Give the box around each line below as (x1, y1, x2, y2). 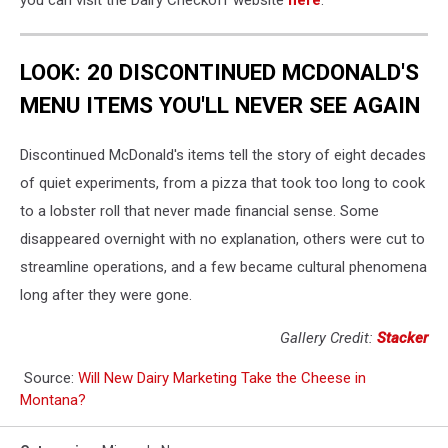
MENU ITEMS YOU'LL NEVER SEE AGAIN (20, 91, 420, 118)
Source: (20, 368, 78, 387)
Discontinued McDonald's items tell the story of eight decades (20, 145, 426, 164)
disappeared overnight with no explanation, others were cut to (20, 229, 425, 248)
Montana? (20, 390, 86, 409)
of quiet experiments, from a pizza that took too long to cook (20, 173, 425, 192)
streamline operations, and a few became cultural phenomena (20, 257, 427, 276)
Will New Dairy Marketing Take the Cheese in (78, 368, 366, 387)
